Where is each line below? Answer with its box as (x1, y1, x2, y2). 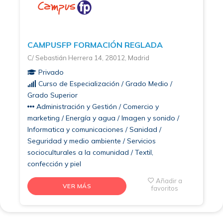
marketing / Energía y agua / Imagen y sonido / (27, 113, 179, 122)
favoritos (151, 184, 179, 192)
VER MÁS (62, 182, 92, 190)
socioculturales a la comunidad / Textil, (27, 147, 153, 157)
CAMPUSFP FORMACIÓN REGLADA (27, 39, 163, 50)
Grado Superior (27, 90, 78, 100)
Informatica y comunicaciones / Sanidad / (27, 124, 161, 134)
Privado (36, 67, 64, 77)
